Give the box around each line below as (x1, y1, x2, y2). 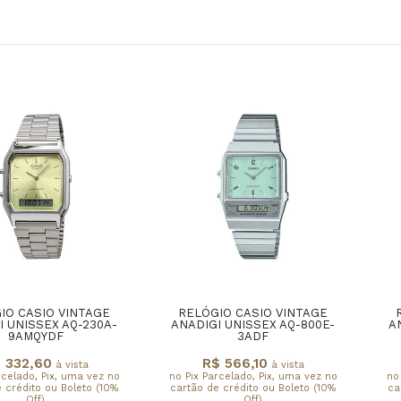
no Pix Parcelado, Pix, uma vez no (168, 370, 337, 382)
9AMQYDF (7, 329, 64, 344)
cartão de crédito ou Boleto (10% (170, 381, 336, 394)
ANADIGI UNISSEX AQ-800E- (171, 318, 335, 332)
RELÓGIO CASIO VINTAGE (178, 306, 328, 320)
